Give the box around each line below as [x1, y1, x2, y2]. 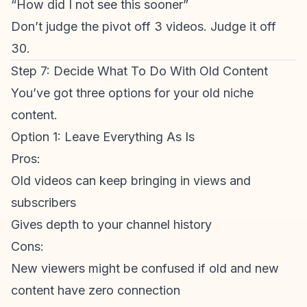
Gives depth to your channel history [11, 217, 212, 232]
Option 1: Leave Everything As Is [11, 130, 195, 144]
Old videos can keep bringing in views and [11, 173, 251, 188]
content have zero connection [11, 283, 180, 297]
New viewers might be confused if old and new [11, 261, 279, 275]
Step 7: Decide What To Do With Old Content [11, 64, 268, 78]
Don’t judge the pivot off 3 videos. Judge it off [11, 19, 276, 34]
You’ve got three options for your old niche [11, 86, 254, 100]
